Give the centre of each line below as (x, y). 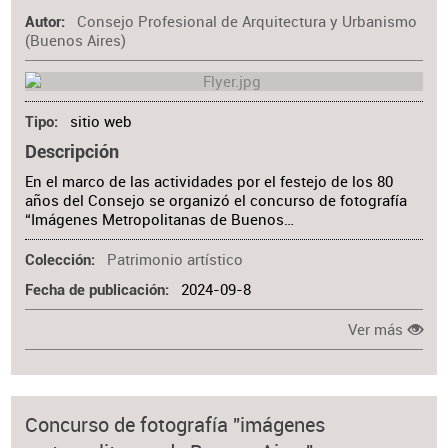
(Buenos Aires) (76, 41)
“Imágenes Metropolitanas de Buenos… (160, 220)
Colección (58, 261)
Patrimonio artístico (174, 260)
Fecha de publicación (95, 290)
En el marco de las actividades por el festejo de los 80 (209, 182)
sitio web (100, 121)
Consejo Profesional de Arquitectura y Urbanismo (246, 22)
